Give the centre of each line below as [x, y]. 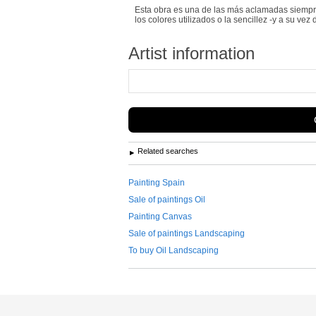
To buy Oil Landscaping [174, 250]
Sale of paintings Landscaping [187, 233]
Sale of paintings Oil [167, 199]
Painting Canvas [160, 216]
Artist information [192, 53]
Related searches [168, 151]
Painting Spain [157, 182]
